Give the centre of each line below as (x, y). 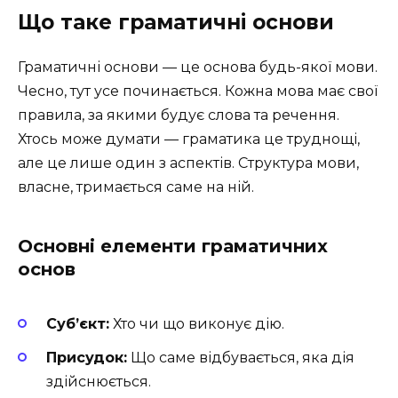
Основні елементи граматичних (173, 246)
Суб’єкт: (78, 324)
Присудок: (87, 358)
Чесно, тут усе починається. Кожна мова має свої (198, 91)
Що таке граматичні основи (176, 22)
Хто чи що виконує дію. (197, 324)
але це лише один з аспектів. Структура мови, (188, 163)
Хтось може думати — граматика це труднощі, (189, 139)
